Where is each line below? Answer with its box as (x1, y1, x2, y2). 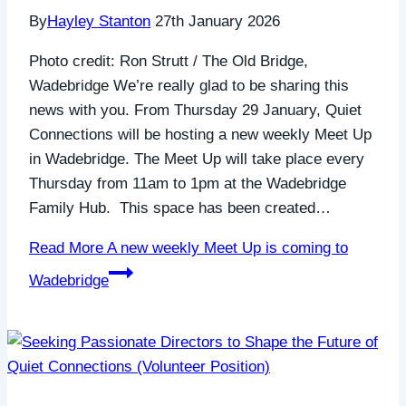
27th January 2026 (155, 13, 280, 31)
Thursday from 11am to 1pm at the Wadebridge (29, 175, 346, 193)
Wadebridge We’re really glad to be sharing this (29, 77, 349, 95)
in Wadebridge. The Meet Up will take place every (29, 150, 364, 169)
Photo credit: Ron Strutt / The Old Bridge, (29, 53, 308, 71)
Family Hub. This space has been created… (29, 199, 331, 217)
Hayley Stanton (47, 13, 150, 31)
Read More (29, 239, 103, 257)
